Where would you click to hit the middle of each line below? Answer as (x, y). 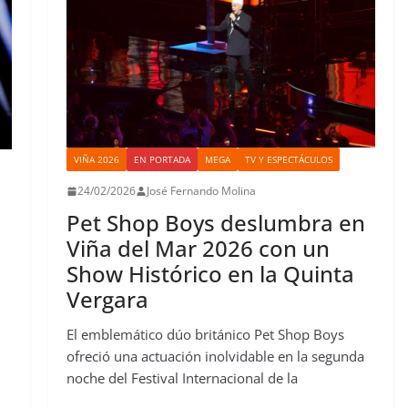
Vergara (107, 300)
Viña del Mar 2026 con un (198, 249)
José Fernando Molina (201, 191)
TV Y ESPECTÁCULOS (288, 160)
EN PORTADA (162, 160)
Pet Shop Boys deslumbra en (215, 223)
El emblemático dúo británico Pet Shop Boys (205, 335)
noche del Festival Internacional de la (182, 378)
